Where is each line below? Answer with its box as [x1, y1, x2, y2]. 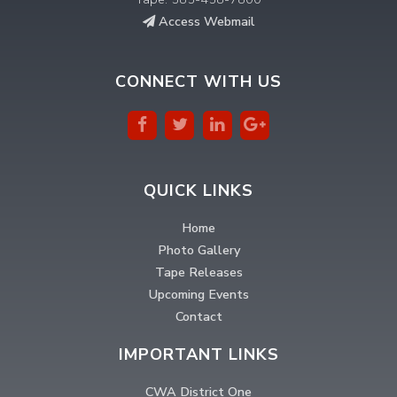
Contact [175, 307, 222, 325]
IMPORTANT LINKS [118, 343, 279, 365]
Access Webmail [154, 12, 255, 31]
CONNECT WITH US [115, 70, 282, 92]
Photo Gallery [157, 240, 240, 259]
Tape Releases [154, 262, 243, 281]
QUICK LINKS [144, 179, 253, 201]
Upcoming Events [148, 284, 249, 303]
